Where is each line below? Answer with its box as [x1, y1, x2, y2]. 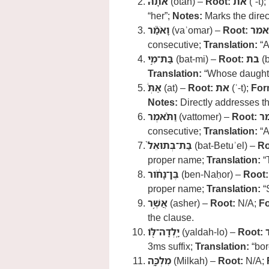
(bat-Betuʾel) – [192, 139, 258, 152]
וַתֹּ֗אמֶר [148, 110, 177, 123]
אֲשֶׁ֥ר [148, 196, 168, 210]
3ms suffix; [148, 240, 195, 253]
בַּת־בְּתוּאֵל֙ [148, 139, 192, 152]
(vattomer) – [177, 110, 232, 123]
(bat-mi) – [174, 52, 219, 65]
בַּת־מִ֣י [148, 52, 174, 65]
